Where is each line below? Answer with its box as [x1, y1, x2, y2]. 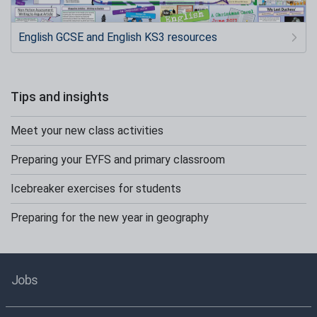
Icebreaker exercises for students [11, 182, 181, 195]
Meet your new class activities [11, 124, 163, 137]
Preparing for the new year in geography [11, 211, 209, 224]
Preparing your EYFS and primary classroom [11, 153, 225, 166]
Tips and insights [11, 89, 109, 104]
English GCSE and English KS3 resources [18, 30, 217, 44]
